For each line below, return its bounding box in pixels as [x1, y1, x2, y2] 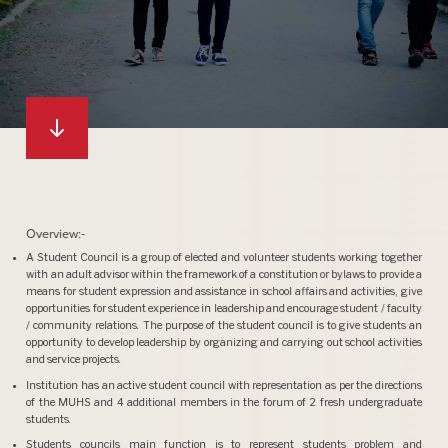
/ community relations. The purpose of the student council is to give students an [26, 319, 422, 333]
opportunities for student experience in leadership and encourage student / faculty [26, 302, 422, 316]
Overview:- [26, 225, 86, 242]
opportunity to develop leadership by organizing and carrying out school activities [26, 336, 422, 350]
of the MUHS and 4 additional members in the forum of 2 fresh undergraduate [26, 395, 422, 409]
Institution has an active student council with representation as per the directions [26, 378, 422, 392]
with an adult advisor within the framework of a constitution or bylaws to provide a [26, 268, 422, 282]
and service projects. [26, 353, 122, 367]
